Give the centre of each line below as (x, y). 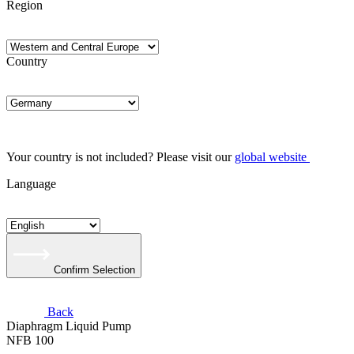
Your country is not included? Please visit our (121, 157)
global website (271, 157)
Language (31, 184)
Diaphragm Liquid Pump (69, 326)
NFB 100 (30, 340)
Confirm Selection (94, 270)
